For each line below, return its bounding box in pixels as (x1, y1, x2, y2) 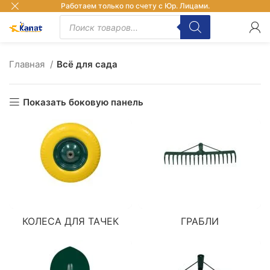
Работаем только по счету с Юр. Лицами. (60, 1, 210, 10)
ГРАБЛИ (180, 215, 219, 227)
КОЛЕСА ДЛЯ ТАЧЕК (22, 215, 119, 227)
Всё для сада (57, 58, 118, 70)
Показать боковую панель (23, 96, 144, 108)
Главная (9, 58, 47, 70)
